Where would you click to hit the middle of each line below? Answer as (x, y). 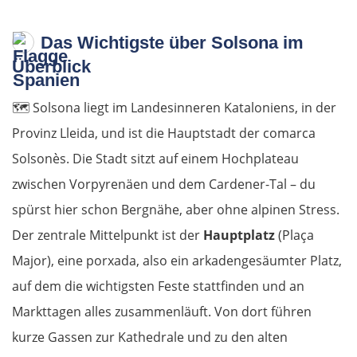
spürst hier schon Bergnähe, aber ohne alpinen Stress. (176, 210)
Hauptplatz (239, 235)
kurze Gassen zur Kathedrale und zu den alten (150, 337)
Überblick (51, 67)
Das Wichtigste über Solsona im (172, 43)
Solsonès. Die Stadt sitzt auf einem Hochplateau (155, 159)
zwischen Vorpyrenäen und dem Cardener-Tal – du (164, 184)
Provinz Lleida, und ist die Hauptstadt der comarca (164, 133)
